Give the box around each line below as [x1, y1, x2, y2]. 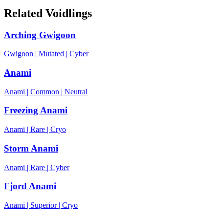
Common [30, 87, 59, 96]
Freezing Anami [4, 105, 67, 116]
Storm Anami [4, 143, 58, 153]
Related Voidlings [4, 6, 92, 20]
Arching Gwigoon [4, 29, 76, 40]
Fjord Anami [4, 181, 56, 192]
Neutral [65, 87, 88, 96]
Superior [30, 201, 57, 210]
